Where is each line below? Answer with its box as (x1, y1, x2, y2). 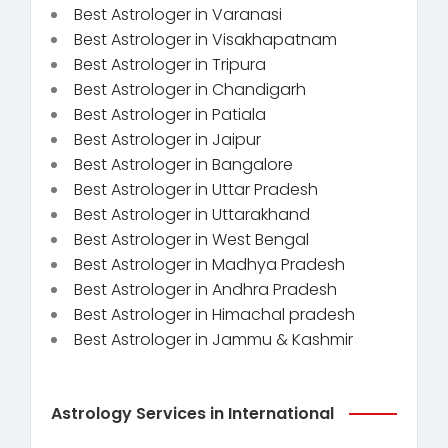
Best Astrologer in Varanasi (74, 2, 282, 26)
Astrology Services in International (51, 401, 334, 425)
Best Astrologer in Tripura (74, 52, 266, 76)
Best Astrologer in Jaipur (74, 127, 261, 151)
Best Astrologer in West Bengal (74, 227, 309, 251)
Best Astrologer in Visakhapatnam (74, 27, 337, 51)
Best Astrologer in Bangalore (74, 152, 293, 176)
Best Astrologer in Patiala (74, 102, 266, 126)
